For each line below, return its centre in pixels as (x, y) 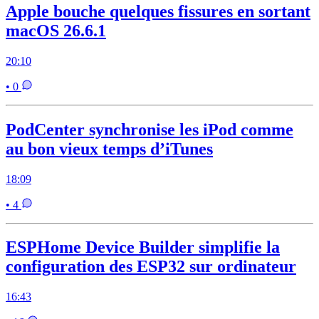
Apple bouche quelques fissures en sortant (158, 11)
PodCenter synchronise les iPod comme (150, 129)
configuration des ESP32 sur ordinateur (151, 267)
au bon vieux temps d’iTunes (109, 148)
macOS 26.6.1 (56, 30)
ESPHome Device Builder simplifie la (143, 247)
